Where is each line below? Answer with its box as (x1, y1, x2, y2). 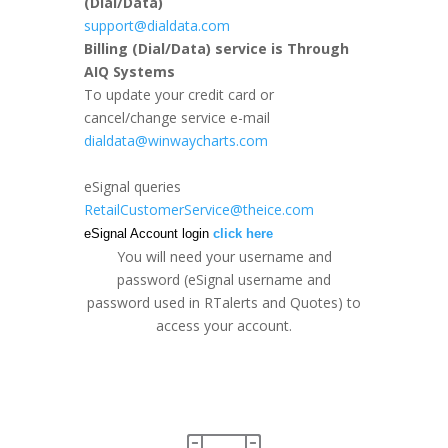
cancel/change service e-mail (84, 108, 270, 127)
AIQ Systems (84, 62, 175, 81)
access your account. (156, 316, 292, 335)
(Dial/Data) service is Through (132, 39, 349, 58)
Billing (84, 39, 128, 58)
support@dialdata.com (84, 16, 230, 35)
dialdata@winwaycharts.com (84, 131, 268, 150)
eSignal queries (84, 177, 181, 196)
